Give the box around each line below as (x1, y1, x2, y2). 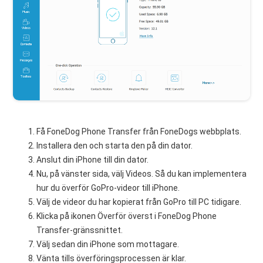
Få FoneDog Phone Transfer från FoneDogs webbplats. (36, 127, 242, 137)
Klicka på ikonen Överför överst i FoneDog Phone (36, 211, 217, 221)
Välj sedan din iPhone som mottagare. (36, 240, 180, 249)
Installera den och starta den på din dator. (36, 141, 193, 151)
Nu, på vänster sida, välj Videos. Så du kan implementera (36, 169, 247, 179)
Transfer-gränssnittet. (36, 225, 123, 235)
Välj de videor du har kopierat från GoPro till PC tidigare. (36, 197, 242, 207)
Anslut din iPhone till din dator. (36, 155, 149, 165)
